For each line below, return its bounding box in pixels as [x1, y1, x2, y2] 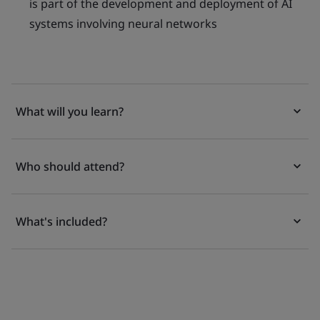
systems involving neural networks [29, 16, 217, 31]
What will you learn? [16, 104, 124, 119]
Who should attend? [16, 159, 124, 174]
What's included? [16, 214, 107, 229]
